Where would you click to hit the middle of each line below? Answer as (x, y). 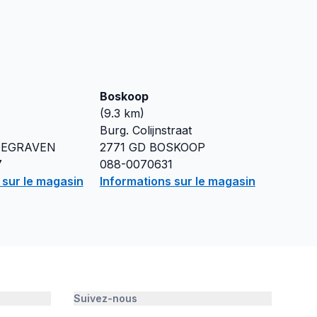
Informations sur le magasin (177, 181)
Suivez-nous (105, 298)
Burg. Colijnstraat (145, 130)
